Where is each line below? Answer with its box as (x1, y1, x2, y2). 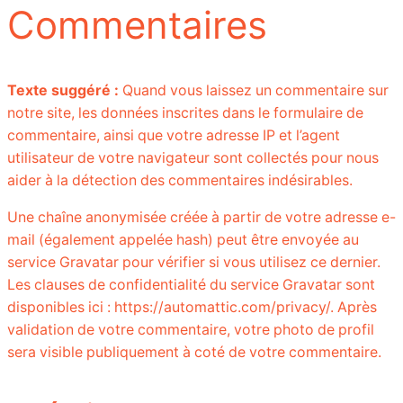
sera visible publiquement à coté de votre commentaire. (7, 344, 381, 362)
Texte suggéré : (7, 82, 122, 100)
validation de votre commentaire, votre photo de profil (7, 321, 374, 339)
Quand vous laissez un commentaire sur (122, 82, 389, 100)
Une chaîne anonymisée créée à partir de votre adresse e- (7, 209, 396, 227)
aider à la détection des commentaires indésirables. (7, 172, 353, 190)
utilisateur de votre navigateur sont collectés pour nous (7, 149, 379, 167)
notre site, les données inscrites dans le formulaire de (7, 104, 363, 122)
